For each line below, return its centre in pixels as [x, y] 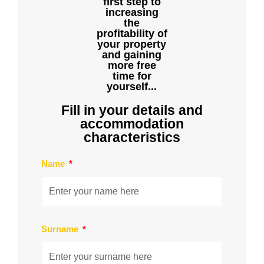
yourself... [132, 86]
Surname [61, 229]
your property [132, 44]
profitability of [132, 33]
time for [132, 76]
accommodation [132, 123]
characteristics [132, 137]
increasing [132, 12]
